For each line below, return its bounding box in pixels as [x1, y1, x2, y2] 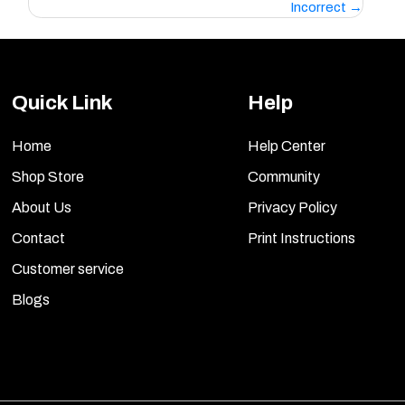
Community [248, 169, 320, 185]
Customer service [12, 261, 125, 278]
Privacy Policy [248, 200, 337, 216]
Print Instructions [248, 231, 355, 247]
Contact [12, 231, 66, 247]
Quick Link [12, 91, 114, 115]
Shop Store [12, 169, 85, 185]
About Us [12, 200, 72, 216]
